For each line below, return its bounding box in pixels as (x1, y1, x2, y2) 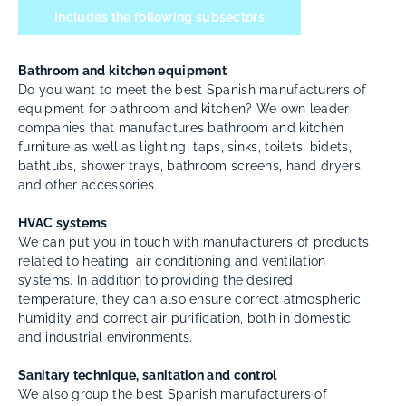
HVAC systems (18, 216, 108, 230)
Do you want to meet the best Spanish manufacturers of (18, 82, 366, 97)
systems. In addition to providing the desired (18, 273, 294, 287)
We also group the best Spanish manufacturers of (18, 387, 328, 401)
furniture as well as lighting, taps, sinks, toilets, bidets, (18, 140, 352, 154)
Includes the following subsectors (54, 10, 265, 24)
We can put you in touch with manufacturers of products (18, 235, 370, 249)
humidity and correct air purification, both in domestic (18, 311, 352, 325)
